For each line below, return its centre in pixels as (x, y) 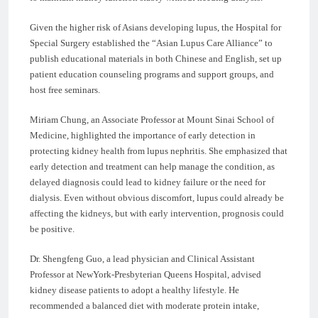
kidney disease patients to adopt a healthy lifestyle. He (135, 290)
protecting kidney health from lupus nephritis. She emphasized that (159, 150)
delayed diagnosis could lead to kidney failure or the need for (148, 182)
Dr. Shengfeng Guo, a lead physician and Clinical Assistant (142, 258)
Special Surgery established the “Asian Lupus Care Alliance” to (151, 43)
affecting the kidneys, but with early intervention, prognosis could (157, 213)
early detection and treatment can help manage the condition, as (152, 166)
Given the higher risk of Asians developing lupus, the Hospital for (155, 27)
